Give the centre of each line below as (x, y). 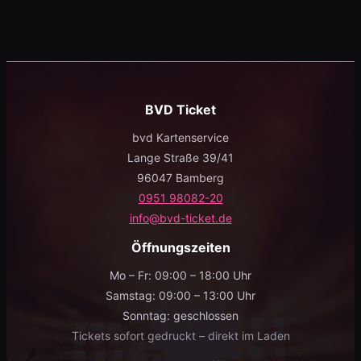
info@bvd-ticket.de (180, 218)
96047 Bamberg (180, 178)
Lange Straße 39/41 (180, 158)
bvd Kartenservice (180, 137)
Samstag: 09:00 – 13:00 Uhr (180, 295)
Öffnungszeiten (180, 247)
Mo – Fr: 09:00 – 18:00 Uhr (180, 275)
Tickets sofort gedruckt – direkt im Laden (180, 336)
